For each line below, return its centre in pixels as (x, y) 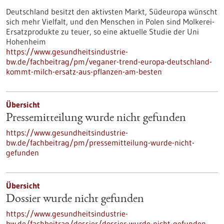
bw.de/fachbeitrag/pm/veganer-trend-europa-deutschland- (109, 61)
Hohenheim (26, 41)
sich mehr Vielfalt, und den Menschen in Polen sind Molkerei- (110, 21)
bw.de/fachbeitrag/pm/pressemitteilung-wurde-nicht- (100, 142)
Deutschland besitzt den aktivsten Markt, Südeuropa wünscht (112, 11)
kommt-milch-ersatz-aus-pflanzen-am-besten (84, 71)
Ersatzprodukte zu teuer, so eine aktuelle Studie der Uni (102, 31)
